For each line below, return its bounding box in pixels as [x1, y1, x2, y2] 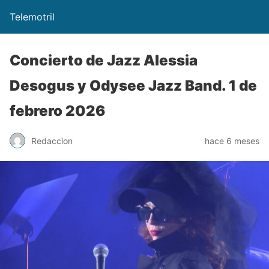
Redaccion [31, 135, 73, 146]
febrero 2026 [10, 102, 105, 119]
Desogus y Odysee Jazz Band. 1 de [10, 77, 257, 94]
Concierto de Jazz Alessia [10, 52, 198, 69]
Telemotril [10, 11, 55, 23]
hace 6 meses [205, 135, 259, 146]
